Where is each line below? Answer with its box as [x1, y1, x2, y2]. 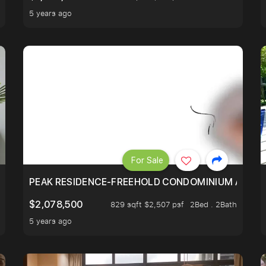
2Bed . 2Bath [190, 199, 237, 210]
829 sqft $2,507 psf [110, 199, 184, 210]
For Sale [131, 155, 163, 165]
